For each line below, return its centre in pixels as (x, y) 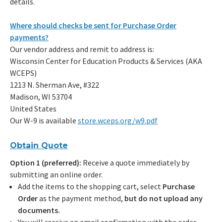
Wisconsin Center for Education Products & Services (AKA (106, 61)
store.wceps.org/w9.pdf (118, 121)
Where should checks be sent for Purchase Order (93, 26)
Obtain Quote (39, 146)
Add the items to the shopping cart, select (90, 187)
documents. (40, 210)
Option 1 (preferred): (46, 163)
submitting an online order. (57, 175)
